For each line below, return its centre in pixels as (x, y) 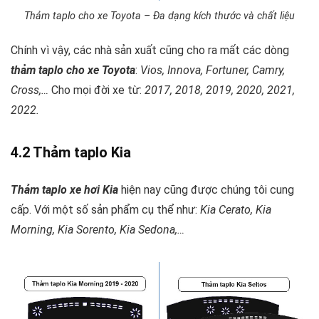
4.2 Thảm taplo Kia (71, 153)
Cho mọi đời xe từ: (96, 90)
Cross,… (30, 90)
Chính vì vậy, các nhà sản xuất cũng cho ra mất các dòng (150, 51)
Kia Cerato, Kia (236, 210)
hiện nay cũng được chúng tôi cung (206, 190)
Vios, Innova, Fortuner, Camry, (213, 70)
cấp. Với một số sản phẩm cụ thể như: (105, 210)
